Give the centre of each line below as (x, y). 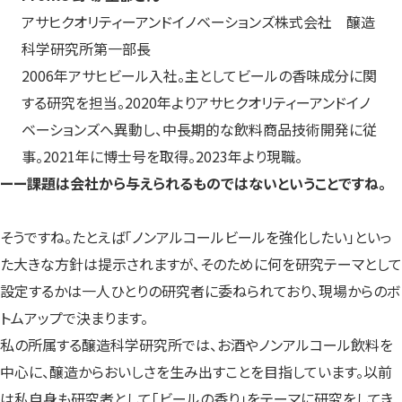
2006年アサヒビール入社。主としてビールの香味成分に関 (199, 75)
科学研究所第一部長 (86, 48)
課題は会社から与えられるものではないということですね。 (206, 183)
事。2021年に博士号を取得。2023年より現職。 (162, 156)
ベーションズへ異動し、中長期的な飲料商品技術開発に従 (199, 129)
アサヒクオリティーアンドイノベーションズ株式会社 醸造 (198, 21)
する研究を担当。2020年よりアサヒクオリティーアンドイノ (196, 102)
